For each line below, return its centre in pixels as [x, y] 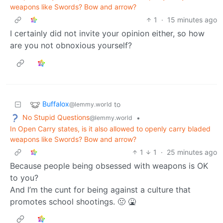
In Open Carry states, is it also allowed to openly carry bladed [110, 128]
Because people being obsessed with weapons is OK [109, 166]
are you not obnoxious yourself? [71, 46]
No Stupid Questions [56, 117]
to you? [24, 177]
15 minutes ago [192, 20]
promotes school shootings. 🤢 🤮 [73, 201]
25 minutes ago [192, 152]
